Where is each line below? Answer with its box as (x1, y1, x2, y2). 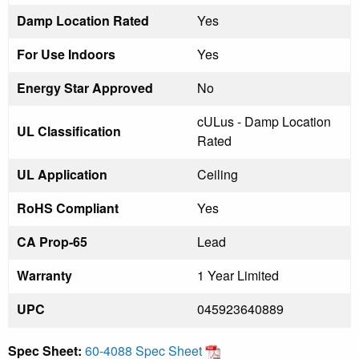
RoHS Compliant (17, 198, 119, 217)
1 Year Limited (197, 265, 279, 284)
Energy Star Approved (17, 78, 153, 97)
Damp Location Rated (17, 10, 149, 30)
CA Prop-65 (17, 232, 87, 251)
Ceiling (197, 164, 238, 184)
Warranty (17, 265, 72, 284)
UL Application (17, 164, 107, 184)
